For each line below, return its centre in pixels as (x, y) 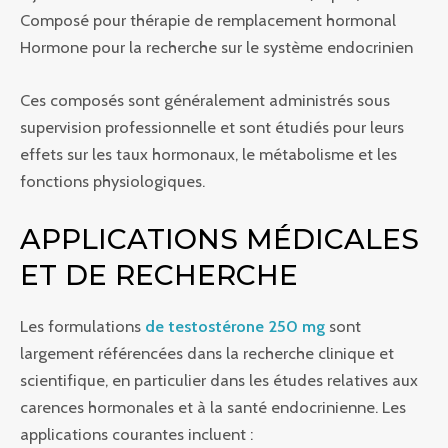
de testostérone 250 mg (235, 326)
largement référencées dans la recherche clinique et (207, 353)
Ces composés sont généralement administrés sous (205, 100)
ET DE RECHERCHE (159, 275)
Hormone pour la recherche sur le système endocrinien (216, 46)
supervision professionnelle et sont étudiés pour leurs (212, 127)
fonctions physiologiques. (112, 181)
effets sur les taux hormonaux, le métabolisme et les (208, 154)
